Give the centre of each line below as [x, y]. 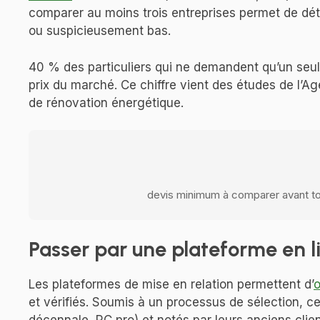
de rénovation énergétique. [106, 102]
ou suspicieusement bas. [100, 31]
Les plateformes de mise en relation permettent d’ [171, 285]
